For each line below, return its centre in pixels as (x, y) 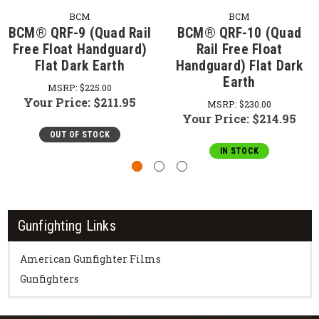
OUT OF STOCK (80, 134)
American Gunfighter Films (90, 258)
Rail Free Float (239, 49)
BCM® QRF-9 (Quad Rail (80, 33)
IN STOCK (239, 151)
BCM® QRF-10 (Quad (239, 33)
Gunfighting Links (67, 225)
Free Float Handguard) (80, 49)
